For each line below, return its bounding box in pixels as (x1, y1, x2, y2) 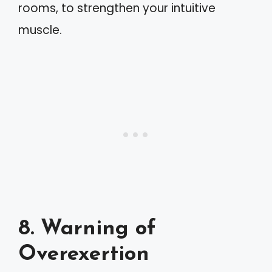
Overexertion (18, 243, 149, 265)
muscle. (18, 22, 62, 39)
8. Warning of (18, 218, 156, 240)
